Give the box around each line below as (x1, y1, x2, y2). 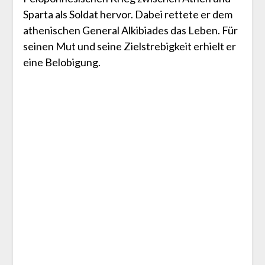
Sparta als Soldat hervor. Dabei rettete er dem (22, 7, 232, 21)
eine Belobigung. (22, 55, 101, 69)
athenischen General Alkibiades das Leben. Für (22, 23, 238, 37)
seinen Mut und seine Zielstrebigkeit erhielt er (22, 39, 236, 53)
